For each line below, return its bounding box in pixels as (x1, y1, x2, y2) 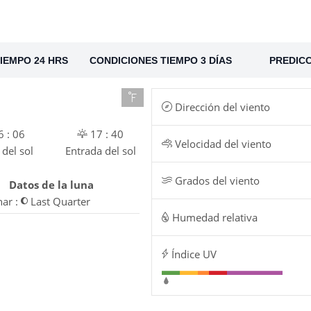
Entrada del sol (65, 144, 136, 158)
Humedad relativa (169, 210, 258, 225)
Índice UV (169, 247, 217, 262)
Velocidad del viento (172, 137, 271, 151)
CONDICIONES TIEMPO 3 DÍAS (89, 54, 232, 66)
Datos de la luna (8, 178, 94, 192)
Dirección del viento (172, 100, 270, 115)
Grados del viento (172, 174, 260, 188)
